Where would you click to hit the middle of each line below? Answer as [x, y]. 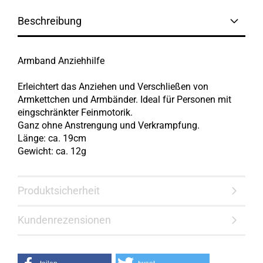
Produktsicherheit [59, 190]
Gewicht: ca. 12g [52, 151]
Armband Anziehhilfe [61, 61]
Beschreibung [50, 21]
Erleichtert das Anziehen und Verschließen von [113, 87]
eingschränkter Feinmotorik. [75, 112]
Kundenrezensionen [64, 220]
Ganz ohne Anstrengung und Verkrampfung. [109, 125]
